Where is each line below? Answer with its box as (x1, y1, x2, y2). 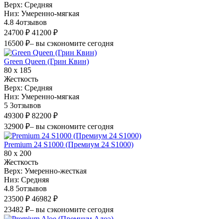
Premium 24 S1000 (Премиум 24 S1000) (4, 140, 133, 149)
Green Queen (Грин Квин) (4, 57, 89, 66)
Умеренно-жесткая (24, 166, 87, 175)
